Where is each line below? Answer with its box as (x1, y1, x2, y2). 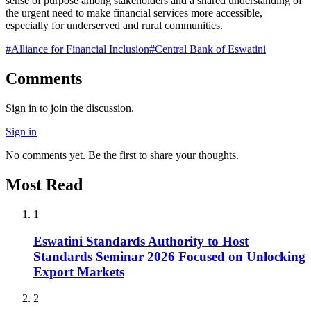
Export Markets (33, 264, 124, 279)
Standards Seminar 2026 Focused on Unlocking (33, 249, 305, 264)
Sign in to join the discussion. (6, 102, 134, 115)
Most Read (6, 175, 83, 194)
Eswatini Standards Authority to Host (33, 233, 249, 249)
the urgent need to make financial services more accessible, (6, 7, 262, 19)
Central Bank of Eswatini (155, 43, 266, 56)
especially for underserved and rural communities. (6, 19, 223, 32)
